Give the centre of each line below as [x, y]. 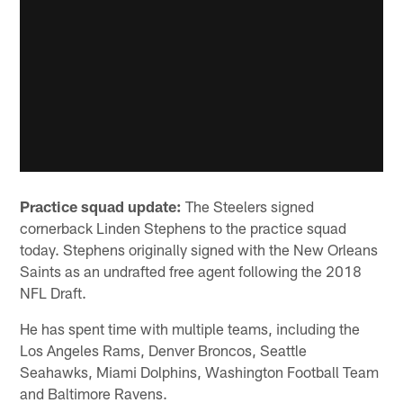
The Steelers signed [248, 206]
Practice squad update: [101, 206]
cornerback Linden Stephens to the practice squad [184, 228]
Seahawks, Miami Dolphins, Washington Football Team [200, 372]
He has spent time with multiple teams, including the [190, 328]
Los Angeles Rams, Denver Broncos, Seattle [164, 350]
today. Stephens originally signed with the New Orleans [199, 249]
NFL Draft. [54, 292]
